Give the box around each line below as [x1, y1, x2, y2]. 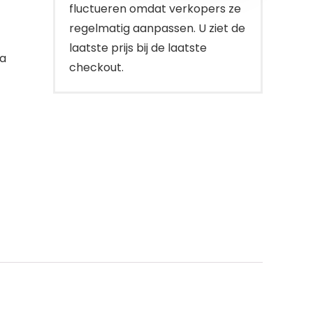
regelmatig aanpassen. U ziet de [69, 20, 245, 36]
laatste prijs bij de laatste [69, 40, 207, 56]
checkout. [69, 59, 124, 75]
